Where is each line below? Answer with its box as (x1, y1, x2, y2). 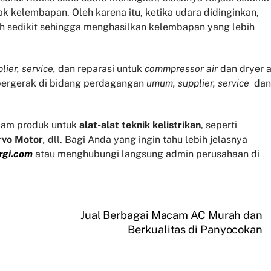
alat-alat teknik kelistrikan (79, 119, 201, 131)
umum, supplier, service (146, 77, 249, 90)
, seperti (201, 119, 237, 131)
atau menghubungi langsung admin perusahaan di (33, 148, 260, 160)
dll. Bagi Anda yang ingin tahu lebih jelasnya (45, 133, 247, 145)
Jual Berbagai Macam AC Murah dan (80, 208, 263, 221)
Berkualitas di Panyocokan (128, 223, 263, 236)
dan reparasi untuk (56, 63, 145, 75)
